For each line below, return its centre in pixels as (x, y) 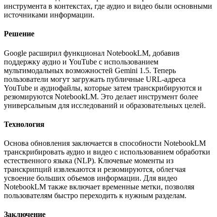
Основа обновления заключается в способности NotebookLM (105, 143)
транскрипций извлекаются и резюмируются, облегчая (95, 170)
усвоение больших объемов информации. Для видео (91, 178)
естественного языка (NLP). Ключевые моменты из (89, 161)
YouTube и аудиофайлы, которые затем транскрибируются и (103, 88)
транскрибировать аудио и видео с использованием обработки (107, 152)
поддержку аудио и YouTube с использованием (81, 62)
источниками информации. (49, 15)
